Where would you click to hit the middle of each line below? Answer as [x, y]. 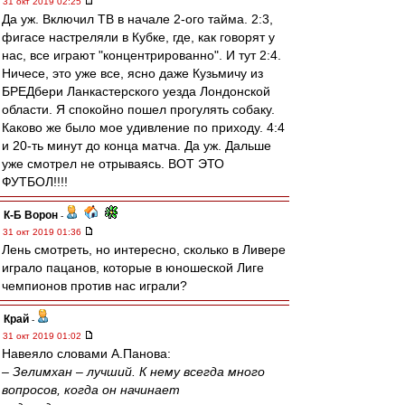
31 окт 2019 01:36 [43, 232]
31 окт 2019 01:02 [43, 336]
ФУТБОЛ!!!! [35, 182]
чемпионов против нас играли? [94, 286]
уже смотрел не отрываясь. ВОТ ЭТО [113, 164]
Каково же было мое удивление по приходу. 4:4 [143, 127]
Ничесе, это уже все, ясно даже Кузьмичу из [132, 73]
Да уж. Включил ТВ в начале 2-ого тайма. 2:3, [137, 19]
